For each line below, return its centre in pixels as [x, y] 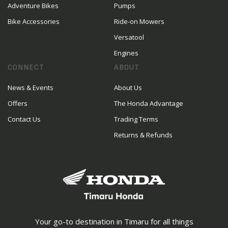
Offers [18, 103]
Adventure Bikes [33, 6]
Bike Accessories [34, 21]
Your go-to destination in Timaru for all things [114, 221]
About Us [128, 88]
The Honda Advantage [149, 103]
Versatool [129, 37]
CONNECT [26, 67]
